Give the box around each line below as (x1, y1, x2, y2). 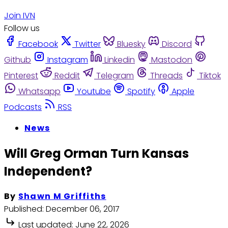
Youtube (77, 85, 111, 97)
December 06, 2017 (46, 203, 120, 215)
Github (4, 53, 31, 66)
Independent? (4, 162, 92, 180)
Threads (150, 69, 183, 81)
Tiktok (199, 69, 221, 81)
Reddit (54, 69, 80, 81)
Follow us (4, 22, 40, 34)
